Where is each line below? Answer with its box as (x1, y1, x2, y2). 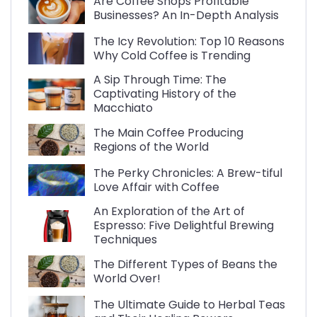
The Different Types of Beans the (93, 255, 277, 272)
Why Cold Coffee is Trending (93, 47, 250, 64)
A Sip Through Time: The (93, 71, 226, 88)
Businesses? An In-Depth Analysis (93, 6, 279, 23)
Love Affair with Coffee (93, 178, 219, 195)
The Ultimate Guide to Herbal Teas (93, 296, 285, 313)
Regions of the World (93, 138, 209, 155)
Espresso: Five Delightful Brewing (93, 217, 274, 234)
